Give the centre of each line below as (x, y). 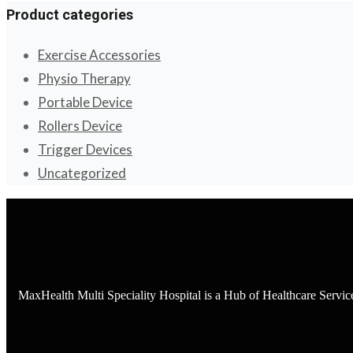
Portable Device (85, 102)
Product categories (70, 15)
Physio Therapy (84, 79)
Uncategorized (82, 173)
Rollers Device (80, 126)
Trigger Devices (85, 150)
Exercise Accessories (99, 55)
